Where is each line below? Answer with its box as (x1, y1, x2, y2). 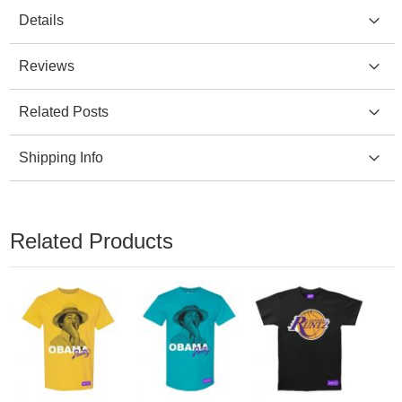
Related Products (9, 228, 173, 253)
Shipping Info (18, 149, 103, 165)
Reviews (18, 57, 74, 74)
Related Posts (18, 103, 109, 119)
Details (18, 12, 64, 28)
